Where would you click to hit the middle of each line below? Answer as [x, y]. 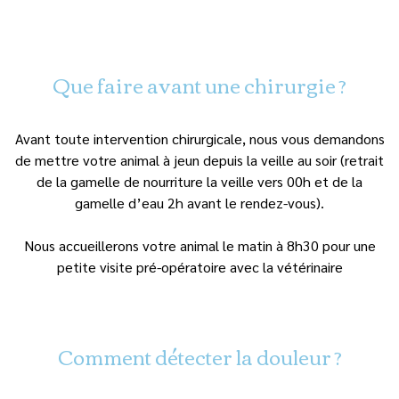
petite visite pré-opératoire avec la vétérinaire [199, 266]
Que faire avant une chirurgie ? [199, 84]
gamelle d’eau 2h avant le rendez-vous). [199, 202]
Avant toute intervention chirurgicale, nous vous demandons [199, 138]
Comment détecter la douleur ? [199, 356]
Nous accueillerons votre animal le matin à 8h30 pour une [199, 245]
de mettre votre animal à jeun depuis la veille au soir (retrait [199, 159]
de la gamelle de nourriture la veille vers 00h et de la [199, 181]
